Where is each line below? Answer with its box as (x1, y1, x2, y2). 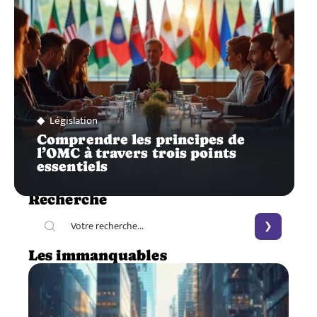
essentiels (37, 158, 108, 174)
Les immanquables (28, 246, 167, 264)
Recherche (28, 190, 107, 208)
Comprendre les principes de (37, 131, 245, 147)
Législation (50, 111, 98, 129)
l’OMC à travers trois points (37, 144, 236, 161)
